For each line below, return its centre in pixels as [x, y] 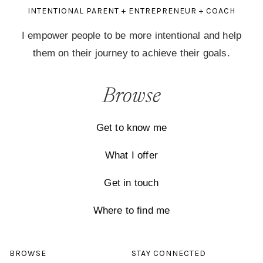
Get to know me [131, 127]
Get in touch [131, 183]
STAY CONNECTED [169, 253]
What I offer [131, 155]
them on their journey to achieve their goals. [131, 53]
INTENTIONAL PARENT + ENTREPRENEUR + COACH [131, 11]
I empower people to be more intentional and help [131, 35]
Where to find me [131, 210]
